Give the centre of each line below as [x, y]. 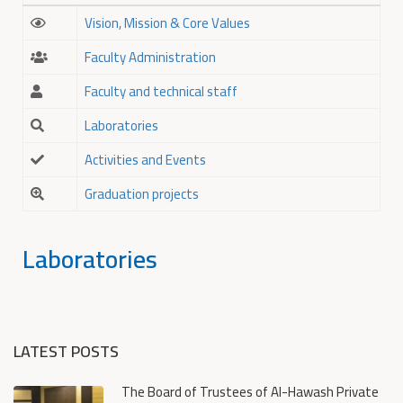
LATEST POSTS [66, 351]
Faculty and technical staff [161, 91]
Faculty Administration [150, 57]
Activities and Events [145, 160]
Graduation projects [142, 194]
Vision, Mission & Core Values [167, 23]
